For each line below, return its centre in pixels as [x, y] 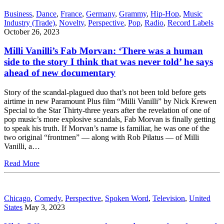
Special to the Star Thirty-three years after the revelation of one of [107, 110]
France [71, 13]
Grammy [133, 13]
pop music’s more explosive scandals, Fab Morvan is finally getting [110, 119]
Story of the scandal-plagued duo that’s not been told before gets [105, 92]
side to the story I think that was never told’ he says [108, 62]
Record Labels [190, 22]
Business [18, 13]
